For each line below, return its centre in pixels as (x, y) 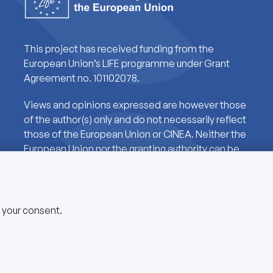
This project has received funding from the (119, 48)
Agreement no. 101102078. (81, 78)
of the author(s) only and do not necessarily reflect (135, 119)
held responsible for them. (83, 163)
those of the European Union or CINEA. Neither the (135, 134)
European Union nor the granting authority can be (131, 148)
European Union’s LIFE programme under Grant (126, 63)
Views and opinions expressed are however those (135, 105)
